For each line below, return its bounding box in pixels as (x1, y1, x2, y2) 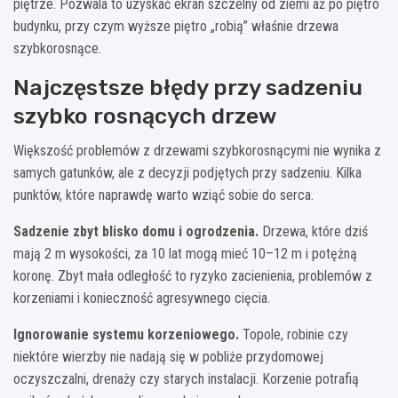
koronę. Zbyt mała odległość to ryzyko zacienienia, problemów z (13, 267, 372, 285)
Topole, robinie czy (239, 326, 348, 344)
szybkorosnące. (13, 40, 101, 58)
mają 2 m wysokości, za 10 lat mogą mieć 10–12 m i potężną (13, 245, 357, 263)
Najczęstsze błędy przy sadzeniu (13, 75, 362, 101)
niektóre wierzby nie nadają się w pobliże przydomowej (13, 348, 323, 366)
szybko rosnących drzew (13, 103, 277, 130)
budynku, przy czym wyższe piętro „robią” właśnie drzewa (13, 18, 338, 36)
